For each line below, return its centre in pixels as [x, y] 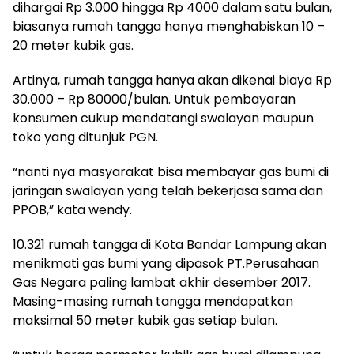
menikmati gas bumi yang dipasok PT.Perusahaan [166, 264]
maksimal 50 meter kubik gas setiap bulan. [145, 320]
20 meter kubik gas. [73, 45]
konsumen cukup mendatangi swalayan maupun [163, 118]
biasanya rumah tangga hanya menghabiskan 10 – [169, 26]
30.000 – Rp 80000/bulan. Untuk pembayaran [154, 99]
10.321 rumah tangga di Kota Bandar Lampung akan [169, 245]
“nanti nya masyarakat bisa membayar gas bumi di [171, 172]
